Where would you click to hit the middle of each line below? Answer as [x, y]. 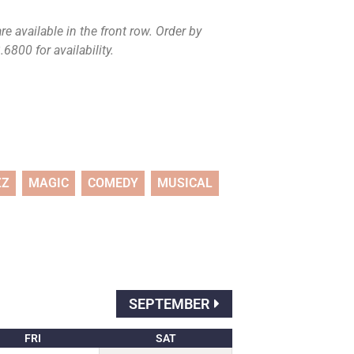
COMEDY [113, 183]
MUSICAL [185, 183]
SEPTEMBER [169, 304]
